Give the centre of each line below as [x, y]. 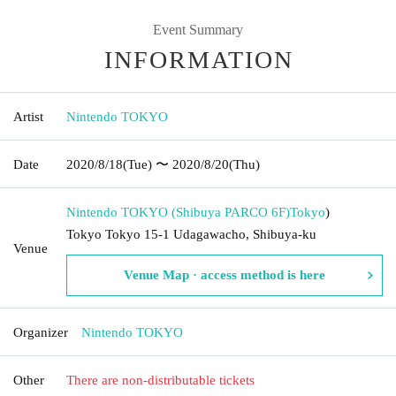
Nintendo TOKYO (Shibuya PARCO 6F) [178, 212]
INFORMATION [199, 59]
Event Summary [198, 29]
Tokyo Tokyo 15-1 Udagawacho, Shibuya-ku [191, 234]
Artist [28, 116]
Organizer [41, 332]
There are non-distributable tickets [160, 380]
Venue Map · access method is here [225, 274]
